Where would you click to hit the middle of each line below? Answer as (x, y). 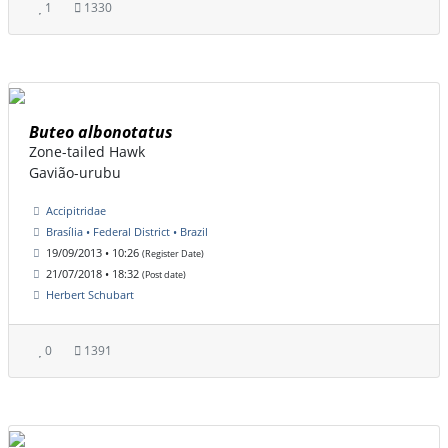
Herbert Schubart (90, 295)
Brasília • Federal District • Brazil (127, 232)
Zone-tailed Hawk (87, 152)
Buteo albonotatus (101, 132)
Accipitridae (76, 211)
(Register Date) (173, 254)
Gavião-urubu (75, 173)
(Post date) (164, 275)
